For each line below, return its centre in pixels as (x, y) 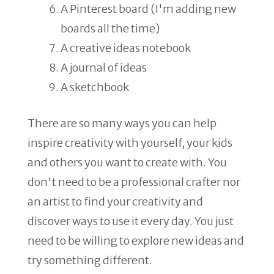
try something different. (90, 260)
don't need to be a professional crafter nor (134, 182)
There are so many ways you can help (122, 123)
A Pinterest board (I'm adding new (148, 9)
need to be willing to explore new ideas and (136, 241)
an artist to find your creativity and (115, 202)
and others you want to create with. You (127, 162)
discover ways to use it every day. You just (131, 221)
